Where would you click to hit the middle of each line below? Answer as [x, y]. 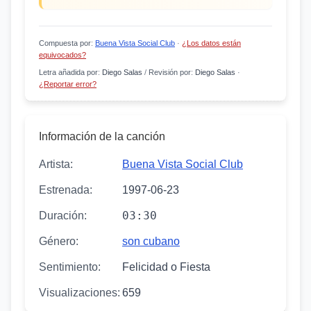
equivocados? [62, 55]
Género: [59, 241]
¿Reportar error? [68, 84]
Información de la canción [102, 136]
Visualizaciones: [79, 293]
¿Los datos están [211, 43]
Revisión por [170, 72]
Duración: [63, 216]
